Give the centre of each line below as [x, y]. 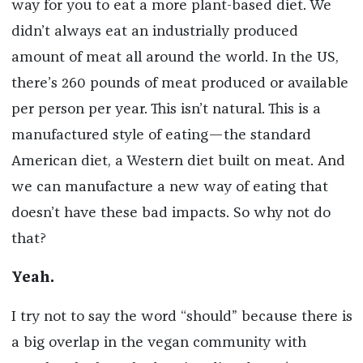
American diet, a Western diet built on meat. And [178, 162]
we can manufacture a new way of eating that [169, 188]
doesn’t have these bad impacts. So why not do [171, 214]
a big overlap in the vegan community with [158, 343]
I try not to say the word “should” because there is [181, 317]
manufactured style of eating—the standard [161, 136]
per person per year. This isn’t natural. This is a [166, 110]
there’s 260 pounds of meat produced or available [179, 84]
